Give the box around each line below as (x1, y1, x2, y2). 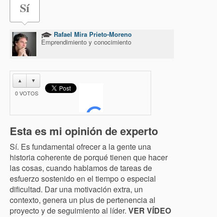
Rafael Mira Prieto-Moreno (52, 30, 132, 39)
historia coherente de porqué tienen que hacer (10, 152, 168, 163)
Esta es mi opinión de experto (10, 123, 158, 139)
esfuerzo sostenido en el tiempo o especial (10, 173, 156, 184)
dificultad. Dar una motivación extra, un (10, 184, 143, 195)
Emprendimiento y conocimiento (41, 37, 131, 46)
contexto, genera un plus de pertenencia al (10, 194, 155, 205)
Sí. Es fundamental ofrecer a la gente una (10, 141, 151, 152)
